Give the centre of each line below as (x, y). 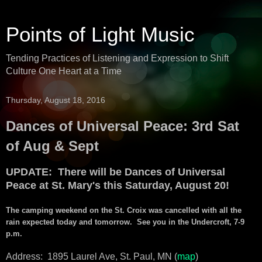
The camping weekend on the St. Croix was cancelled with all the (124, 210)
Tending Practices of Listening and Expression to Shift (117, 58)
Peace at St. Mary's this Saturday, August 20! (119, 185)
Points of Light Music (100, 35)
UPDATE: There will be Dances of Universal (116, 172)
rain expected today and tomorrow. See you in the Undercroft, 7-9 (125, 222)
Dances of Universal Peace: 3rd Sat (123, 126)
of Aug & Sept (52, 146)
